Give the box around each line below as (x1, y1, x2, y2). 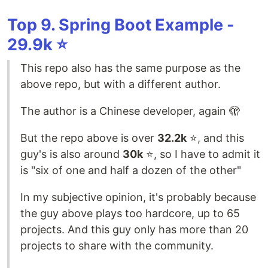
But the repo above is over (20, 131, 157, 144)
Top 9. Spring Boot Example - (7, 14, 234, 35)
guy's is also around (20, 147, 123, 160)
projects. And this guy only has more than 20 (20, 223, 248, 236)
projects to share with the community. (20, 239, 214, 252)
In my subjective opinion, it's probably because (20, 190, 256, 203)
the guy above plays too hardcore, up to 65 (20, 206, 240, 220)
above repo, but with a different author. (20, 77, 221, 90)
